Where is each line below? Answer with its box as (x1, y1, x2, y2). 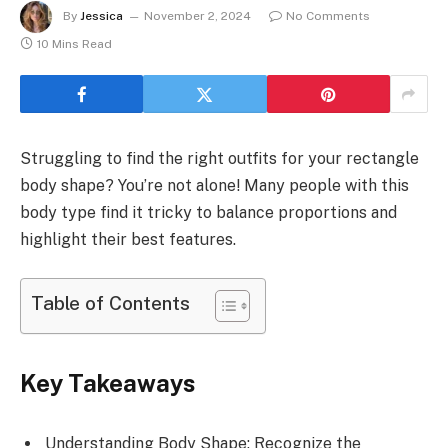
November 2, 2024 (144, 9, 251, 24)
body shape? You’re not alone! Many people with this (20, 176, 409, 196)
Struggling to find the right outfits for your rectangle (20, 149, 419, 169)
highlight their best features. (20, 230, 236, 250)
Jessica (80, 9, 123, 24)
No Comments (286, 9, 370, 24)
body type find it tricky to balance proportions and (20, 203, 397, 223)
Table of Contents (31, 292, 190, 315)
